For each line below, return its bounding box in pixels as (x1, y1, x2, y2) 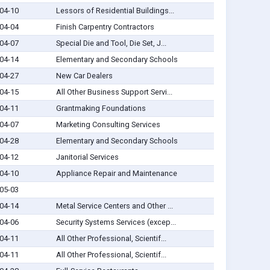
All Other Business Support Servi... (55, 87, 172, 97)
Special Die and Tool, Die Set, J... (55, 39, 166, 48)
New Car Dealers (55, 71, 113, 81)
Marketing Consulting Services (55, 120, 160, 130)
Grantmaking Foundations (55, 104, 146, 113)
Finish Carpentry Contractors (55, 22, 154, 32)
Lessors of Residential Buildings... (55, 6, 174, 16)
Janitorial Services (55, 152, 119, 162)
